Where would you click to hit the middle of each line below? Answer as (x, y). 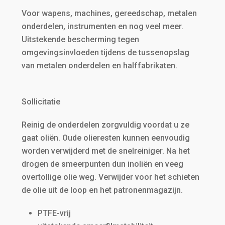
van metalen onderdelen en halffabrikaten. (99, 66)
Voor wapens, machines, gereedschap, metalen (109, 13)
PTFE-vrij (54, 213)
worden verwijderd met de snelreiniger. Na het (105, 151)
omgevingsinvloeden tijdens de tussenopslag (105, 52)
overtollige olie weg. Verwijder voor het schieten (110, 177)
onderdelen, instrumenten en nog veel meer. (102, 26)
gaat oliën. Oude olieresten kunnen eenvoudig (105, 138)
